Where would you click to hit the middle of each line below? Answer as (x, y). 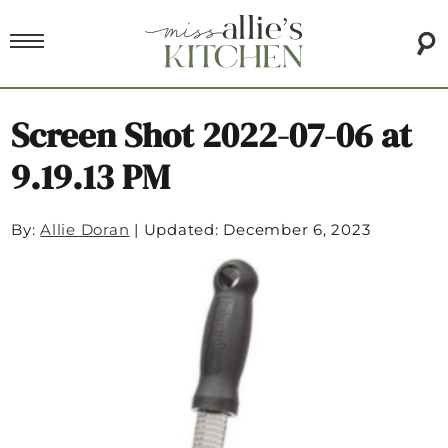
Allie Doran (85, 230)
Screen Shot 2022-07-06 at (212, 135)
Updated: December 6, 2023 (257, 230)
